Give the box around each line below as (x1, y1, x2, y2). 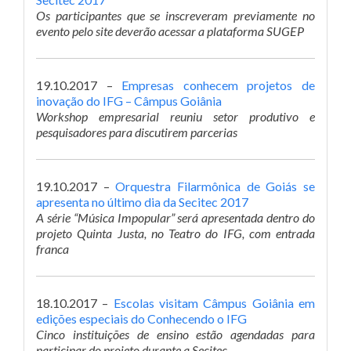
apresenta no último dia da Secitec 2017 (36, 194, 248, 209)
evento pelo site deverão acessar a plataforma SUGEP (36, 24, 304, 38)
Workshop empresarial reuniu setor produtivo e (36, 109, 315, 124)
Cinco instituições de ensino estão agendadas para (36, 327, 315, 342)
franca (36, 241, 69, 256)
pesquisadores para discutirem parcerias (36, 125, 237, 139)
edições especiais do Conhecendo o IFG (36, 311, 247, 326)
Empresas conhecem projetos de (121, 78, 316, 92)
